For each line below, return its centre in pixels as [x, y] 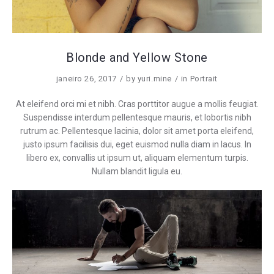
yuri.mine [154, 78]
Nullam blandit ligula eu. [137, 171]
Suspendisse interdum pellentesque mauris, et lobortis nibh [137, 117]
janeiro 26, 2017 [86, 78]
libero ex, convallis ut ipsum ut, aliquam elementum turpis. [137, 157]
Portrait [204, 78]
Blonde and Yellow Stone [137, 57]
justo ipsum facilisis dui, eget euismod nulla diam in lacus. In [137, 144]
